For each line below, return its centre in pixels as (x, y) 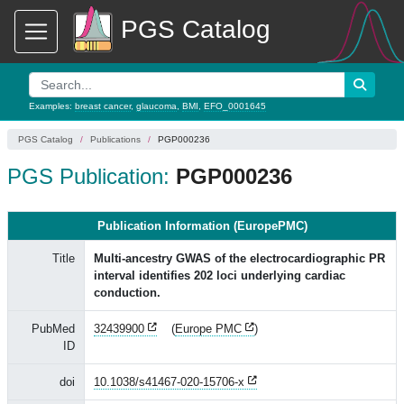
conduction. (127, 293)
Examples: (52, 106)
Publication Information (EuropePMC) (202, 226)
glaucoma (156, 106)
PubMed (53, 329)
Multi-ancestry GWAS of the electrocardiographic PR (239, 258)
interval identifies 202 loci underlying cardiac (220, 275)
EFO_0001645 (235, 106)
